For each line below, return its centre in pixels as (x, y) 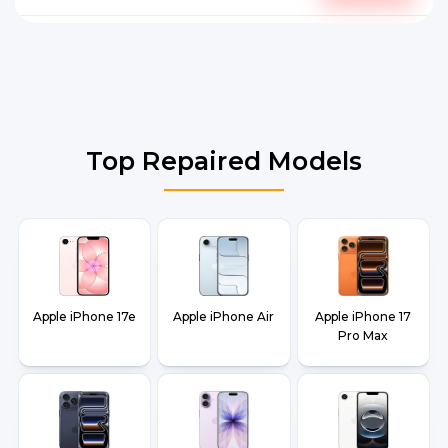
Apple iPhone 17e (85, 316)
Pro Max (363, 335)
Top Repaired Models (224, 161)
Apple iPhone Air (224, 316)
